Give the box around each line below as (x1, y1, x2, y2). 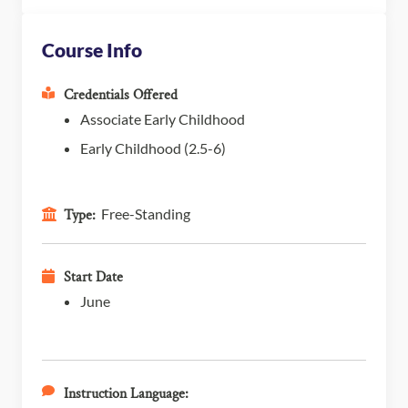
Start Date (64, 267, 123, 287)
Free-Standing (101, 204, 190, 222)
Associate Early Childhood (80, 109, 245, 127)
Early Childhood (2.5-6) (80, 138, 226, 157)
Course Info (42, 38, 142, 61)
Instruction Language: (64, 383, 189, 403)
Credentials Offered (64, 85, 178, 105)
